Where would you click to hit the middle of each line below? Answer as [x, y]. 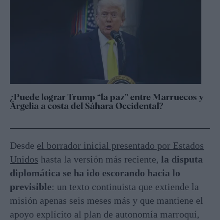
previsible [31, 186]
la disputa [182, 159]
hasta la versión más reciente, [100, 159]
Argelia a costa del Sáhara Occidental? [86, 106]
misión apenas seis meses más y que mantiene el [107, 200]
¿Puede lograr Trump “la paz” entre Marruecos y [107, 97]
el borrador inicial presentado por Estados [120, 145]
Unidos [24, 159]
